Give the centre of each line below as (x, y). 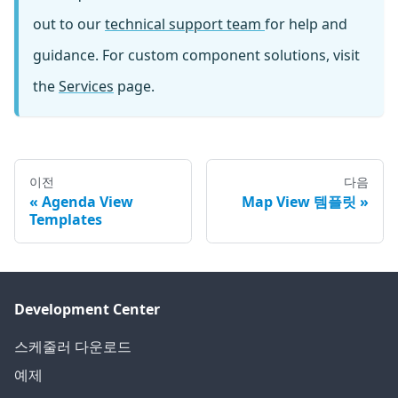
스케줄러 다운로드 (73, 347)
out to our (69, 24)
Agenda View (88, 202)
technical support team (185, 24)
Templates (66, 220)
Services (86, 87)
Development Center (87, 310)
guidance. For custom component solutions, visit (196, 56)
